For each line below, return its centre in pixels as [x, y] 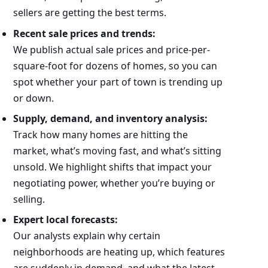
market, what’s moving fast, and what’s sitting [117, 150]
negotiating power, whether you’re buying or [114, 183]
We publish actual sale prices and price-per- [111, 49]
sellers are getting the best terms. [89, 13]
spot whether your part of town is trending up [118, 82]
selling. [29, 199]
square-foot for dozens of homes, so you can [115, 66]
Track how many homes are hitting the [100, 134]
